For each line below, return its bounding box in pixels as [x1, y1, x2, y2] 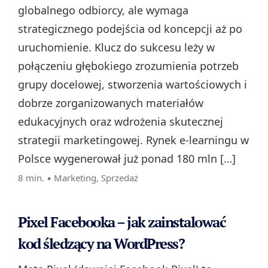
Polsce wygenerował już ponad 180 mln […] [18, 151, 236, 166]
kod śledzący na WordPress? [18, 234, 184, 254]
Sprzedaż [101, 172, 138, 184]
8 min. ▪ [18, 172, 54, 184]
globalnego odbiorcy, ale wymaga [18, 3, 188, 18]
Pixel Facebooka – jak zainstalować [18, 212, 226, 232]
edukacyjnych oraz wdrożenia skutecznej [18, 114, 223, 129]
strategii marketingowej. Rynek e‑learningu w [18, 133, 249, 148]
